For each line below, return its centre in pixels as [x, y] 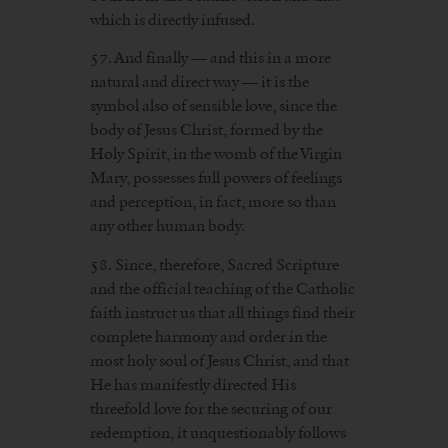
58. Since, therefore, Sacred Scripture [214, 264]
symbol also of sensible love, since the [213, 106]
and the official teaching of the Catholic [222, 288]
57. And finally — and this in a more [210, 58]
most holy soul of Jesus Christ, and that [219, 360]
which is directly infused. [172, 19]
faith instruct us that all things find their [222, 312]
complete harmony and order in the [208, 336]
